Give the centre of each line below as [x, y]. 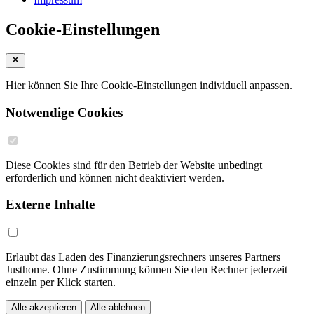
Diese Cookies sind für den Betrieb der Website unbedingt [134, 165]
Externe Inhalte [50, 205]
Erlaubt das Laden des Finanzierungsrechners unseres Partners [143, 257]
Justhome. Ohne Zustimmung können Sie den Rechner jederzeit [146, 269]
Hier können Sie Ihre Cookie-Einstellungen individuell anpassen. [149, 86]
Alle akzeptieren [44, 307]
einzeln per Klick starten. [61, 282]
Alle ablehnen [118, 307]
